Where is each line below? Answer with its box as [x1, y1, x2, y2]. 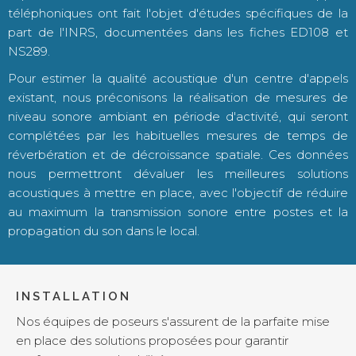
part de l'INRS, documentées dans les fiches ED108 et [8, 25, 348, 40]
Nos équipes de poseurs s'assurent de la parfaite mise [16, 314, 330, 329]
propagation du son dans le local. [8, 223, 199, 238]
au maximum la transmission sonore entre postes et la [8, 204, 348, 219]
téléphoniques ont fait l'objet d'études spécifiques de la [8, 6, 348, 21]
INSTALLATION [16, 289, 131, 304]
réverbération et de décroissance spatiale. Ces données [8, 147, 348, 162]
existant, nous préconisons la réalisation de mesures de [8, 90, 348, 105]
